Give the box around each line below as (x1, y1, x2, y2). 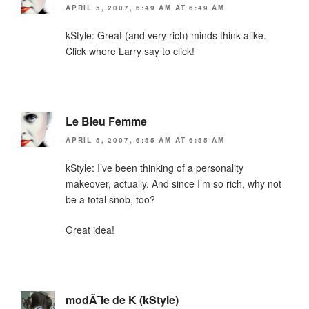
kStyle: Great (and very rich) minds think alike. (66, 28, 266, 42)
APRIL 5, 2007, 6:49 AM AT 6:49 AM (66, 2, 225, 12)
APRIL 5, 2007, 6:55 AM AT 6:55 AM (66, 135, 225, 146)
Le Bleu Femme (66, 112, 147, 129)
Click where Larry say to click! (66, 43, 195, 58)
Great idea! (66, 223, 114, 237)
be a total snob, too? (66, 192, 155, 207)
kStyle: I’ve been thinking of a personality (66, 161, 243, 175)
